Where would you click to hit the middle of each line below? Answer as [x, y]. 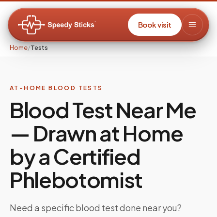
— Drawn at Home [96, 133]
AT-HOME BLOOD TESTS [56, 88]
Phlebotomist [76, 179]
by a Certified [75, 156]
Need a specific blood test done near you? [96, 208]
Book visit [155, 24]
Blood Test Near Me [103, 109]
